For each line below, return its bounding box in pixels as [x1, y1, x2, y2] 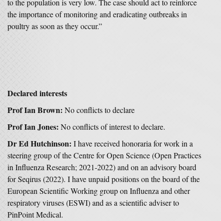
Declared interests [7, 87, 67, 99]
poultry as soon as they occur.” [7, 21, 122, 31]
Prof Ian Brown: [7, 104, 63, 115]
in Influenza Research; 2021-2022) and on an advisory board [7, 162, 196, 172]
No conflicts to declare [63, 105, 135, 115]
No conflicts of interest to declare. [59, 121, 165, 132]
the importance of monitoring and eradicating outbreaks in [7, 9, 187, 19]
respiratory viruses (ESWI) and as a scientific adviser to [7, 197, 179, 208]
